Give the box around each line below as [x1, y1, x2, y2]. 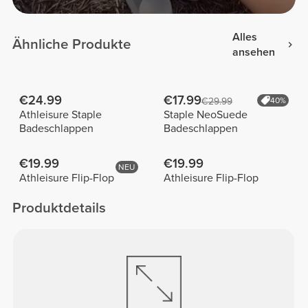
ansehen [232, 45, 275, 59]
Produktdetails [12, 199, 107, 217]
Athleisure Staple [19, 107, 102, 122]
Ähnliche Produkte [12, 36, 132, 54]
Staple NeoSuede [163, 107, 247, 122]
